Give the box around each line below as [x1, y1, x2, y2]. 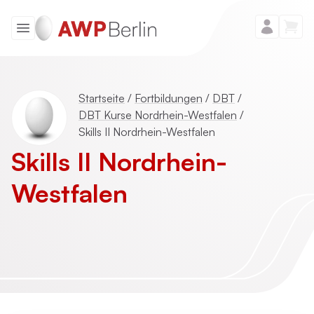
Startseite [78, 91, 125, 105]
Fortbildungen [135, 91, 203, 105]
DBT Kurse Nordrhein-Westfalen [78, 108, 237, 122]
